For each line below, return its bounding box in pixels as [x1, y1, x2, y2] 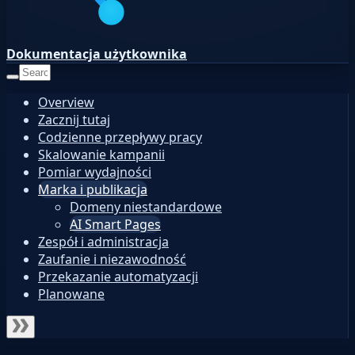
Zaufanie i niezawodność [38, 250, 186, 268]
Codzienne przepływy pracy [38, 128, 202, 146]
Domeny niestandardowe [70, 198, 222, 216]
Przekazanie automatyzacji [38, 268, 198, 285]
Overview [38, 94, 94, 111]
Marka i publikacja [38, 181, 147, 198]
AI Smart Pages [70, 216, 161, 233]
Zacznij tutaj [38, 111, 110, 128]
